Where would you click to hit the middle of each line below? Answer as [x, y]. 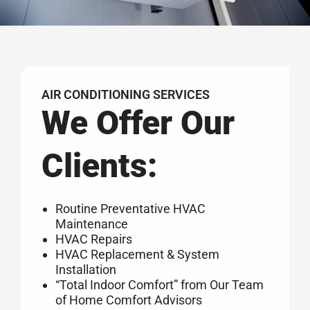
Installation [86, 270]
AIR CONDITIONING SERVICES [126, 95]
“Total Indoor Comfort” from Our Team [159, 285]
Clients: [99, 166]
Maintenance [92, 224]
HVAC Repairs [94, 239]
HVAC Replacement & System [137, 255]
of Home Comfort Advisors [129, 300]
